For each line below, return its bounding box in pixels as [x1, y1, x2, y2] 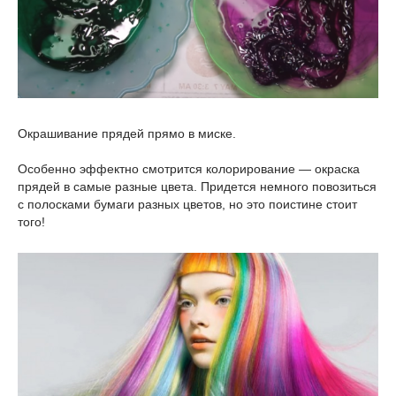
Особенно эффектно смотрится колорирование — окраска [18, 161, 360, 176]
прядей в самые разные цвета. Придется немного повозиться [18, 179, 377, 194]
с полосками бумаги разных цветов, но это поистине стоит [18, 196, 357, 211]
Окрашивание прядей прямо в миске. [18, 126, 236, 141]
